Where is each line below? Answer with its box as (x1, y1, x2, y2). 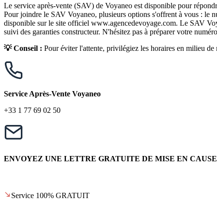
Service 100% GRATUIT (11, 191, 90, 200)
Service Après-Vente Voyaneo (4, 90, 101, 98)
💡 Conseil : (4, 44, 42, 53)
